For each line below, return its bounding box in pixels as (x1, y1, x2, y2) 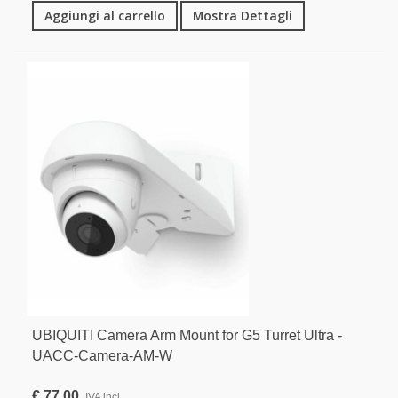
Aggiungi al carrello (44, 7, 165, 25)
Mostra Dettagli (193, 7, 292, 25)
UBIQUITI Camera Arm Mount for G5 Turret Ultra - (32, 327, 342, 343)
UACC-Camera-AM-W (32, 347, 172, 363)
